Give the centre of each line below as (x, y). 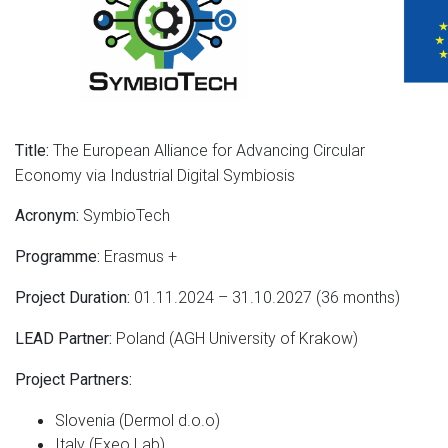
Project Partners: (73, 379)
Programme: (57, 256)
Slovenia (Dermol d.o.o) (137, 419)
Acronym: (47, 215)
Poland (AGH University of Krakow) (235, 337)
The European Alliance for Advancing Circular (207, 149)
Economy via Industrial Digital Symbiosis (155, 174)
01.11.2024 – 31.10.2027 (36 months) (265, 296)
